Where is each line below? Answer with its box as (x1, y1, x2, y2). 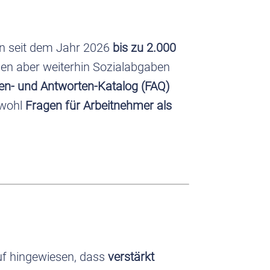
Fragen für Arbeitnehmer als (25, 98, 172, 113)
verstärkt (108, 249, 155, 264)
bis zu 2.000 (113, 40, 177, 55)
